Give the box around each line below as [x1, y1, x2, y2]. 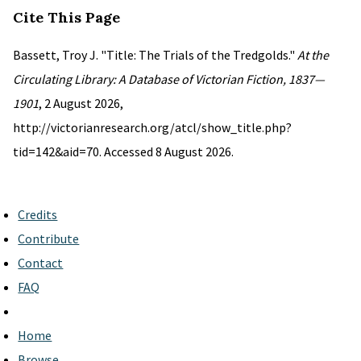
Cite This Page [13, 8, 120, 27]
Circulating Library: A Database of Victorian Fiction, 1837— [13, 71, 325, 87]
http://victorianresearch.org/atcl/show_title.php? [13, 119, 292, 135]
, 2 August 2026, [39, 95, 123, 111]
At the [297, 47, 329, 63]
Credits [18, 206, 58, 222]
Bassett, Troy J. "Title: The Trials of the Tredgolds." [13, 47, 297, 63]
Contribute [18, 230, 80, 247]
